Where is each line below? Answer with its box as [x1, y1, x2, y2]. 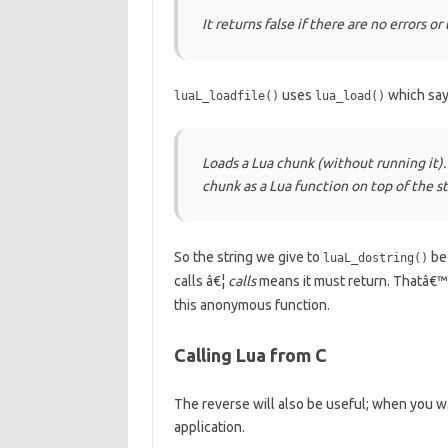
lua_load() [314, 89, 385, 103]
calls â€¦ [173, 273, 228, 289]
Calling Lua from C [173, 345, 327, 365]
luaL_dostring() [322, 251, 428, 265]
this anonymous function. [173, 297, 330, 313]
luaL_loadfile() [173, 89, 279, 103]
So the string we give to [173, 249, 323, 265]
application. [173, 419, 245, 435]
